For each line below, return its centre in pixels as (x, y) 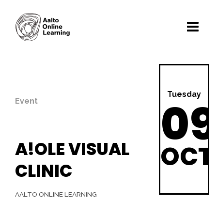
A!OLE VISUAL (72, 149)
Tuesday (184, 94)
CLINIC (44, 171)
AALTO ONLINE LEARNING (56, 194)
